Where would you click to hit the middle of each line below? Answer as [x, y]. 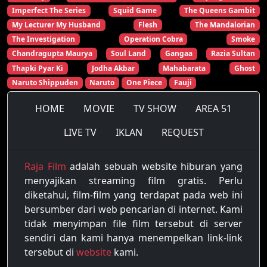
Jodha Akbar [113, 68]
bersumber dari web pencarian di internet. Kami [133, 209]
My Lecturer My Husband [56, 24]
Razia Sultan [233, 54]
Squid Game [135, 10]
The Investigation [43, 39]
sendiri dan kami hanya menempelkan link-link [133, 237]
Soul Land [129, 54]
